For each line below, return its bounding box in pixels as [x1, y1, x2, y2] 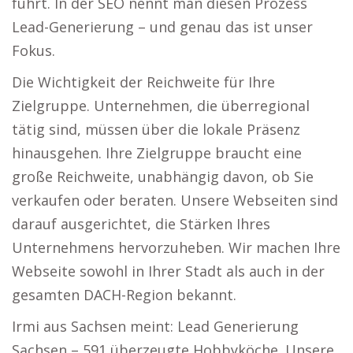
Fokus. [12, 41, 55, 60]
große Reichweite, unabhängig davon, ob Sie [12, 167, 314, 186]
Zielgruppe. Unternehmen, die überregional [12, 96, 310, 115]
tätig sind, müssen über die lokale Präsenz [12, 120, 300, 139]
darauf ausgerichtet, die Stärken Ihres [12, 214, 270, 233]
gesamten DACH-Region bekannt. [12, 285, 236, 304]
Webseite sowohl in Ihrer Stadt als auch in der [12, 262, 325, 281]
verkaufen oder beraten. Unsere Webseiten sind [12, 191, 338, 210]
